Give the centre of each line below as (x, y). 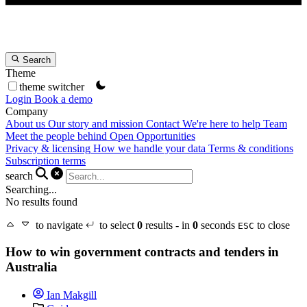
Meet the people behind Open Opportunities (100, 136)
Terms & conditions (251, 149)
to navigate (61, 225)
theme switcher (52, 87)
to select (118, 225)
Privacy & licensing (48, 149)
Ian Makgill (70, 295)
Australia (32, 267)
